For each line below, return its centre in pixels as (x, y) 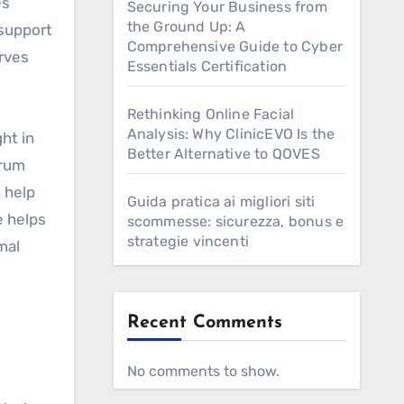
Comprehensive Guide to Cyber (235, 46)
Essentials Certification (207, 66)
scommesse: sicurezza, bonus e (235, 221)
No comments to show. (203, 371)
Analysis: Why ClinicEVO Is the (231, 134)
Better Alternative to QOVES (223, 154)
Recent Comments (204, 323)
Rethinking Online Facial (211, 114)
